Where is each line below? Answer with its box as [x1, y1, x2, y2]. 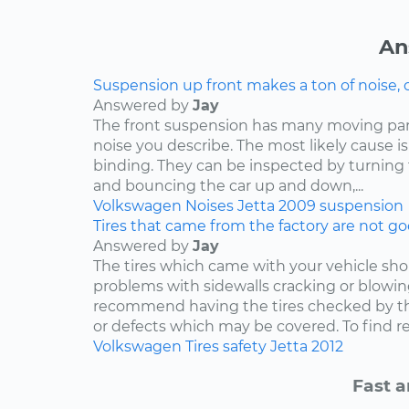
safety [223, 338, 267, 356]
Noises [185, 197, 234, 215]
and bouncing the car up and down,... [93, 177, 363, 195]
